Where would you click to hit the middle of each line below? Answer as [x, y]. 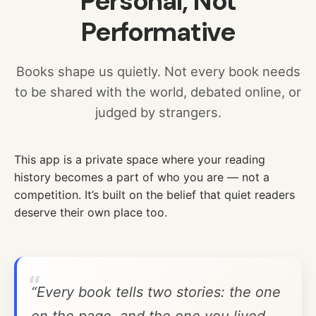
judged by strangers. [158, 112]
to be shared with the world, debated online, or [158, 91]
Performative [158, 31]
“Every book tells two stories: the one [156, 292]
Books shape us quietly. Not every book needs [158, 71]
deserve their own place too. [91, 212]
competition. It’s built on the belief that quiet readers [154, 194]
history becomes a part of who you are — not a [142, 177]
